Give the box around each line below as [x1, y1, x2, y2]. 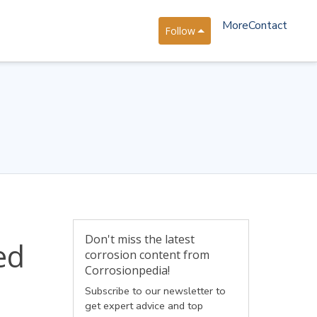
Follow [164, 24, 195, 38]
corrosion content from [84, 247, 209, 263]
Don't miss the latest [84, 231, 195, 247]
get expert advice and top [84, 299, 203, 313]
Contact [248, 18, 287, 33]
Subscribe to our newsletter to [84, 284, 226, 298]
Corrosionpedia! [84, 263, 170, 278]
